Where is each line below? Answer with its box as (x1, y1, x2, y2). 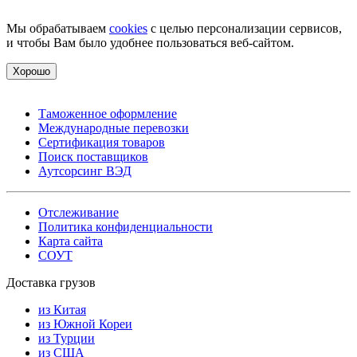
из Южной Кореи (38, 316, 132, 331)
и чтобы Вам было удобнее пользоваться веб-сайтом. (6, 35, 294, 49)
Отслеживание (38, 205, 119, 219)
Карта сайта (38, 233, 103, 248)
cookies (109, 21, 147, 35)
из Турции (38, 331, 95, 345)
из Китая (38, 302, 86, 316)
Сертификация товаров (38, 135, 165, 149)
